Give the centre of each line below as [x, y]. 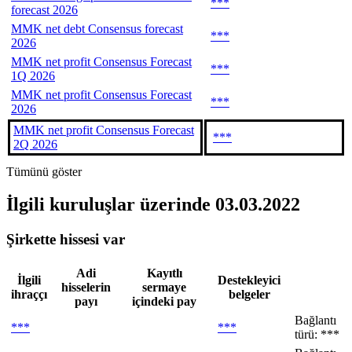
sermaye [164, 288]
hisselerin [86, 288]
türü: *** [317, 335]
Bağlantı [315, 321]
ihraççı [29, 295]
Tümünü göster [44, 171]
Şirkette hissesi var [66, 240]
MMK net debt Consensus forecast [97, 28]
